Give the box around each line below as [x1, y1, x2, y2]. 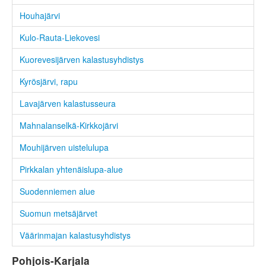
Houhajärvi [20, 9, 60, 22]
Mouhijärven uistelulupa [20, 141, 109, 154]
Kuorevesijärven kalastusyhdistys [20, 53, 144, 66]
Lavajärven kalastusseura [20, 97, 116, 110]
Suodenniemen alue [20, 185, 95, 198]
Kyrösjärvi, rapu [20, 75, 78, 88]
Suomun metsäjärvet [20, 207, 97, 220]
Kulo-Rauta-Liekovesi [20, 31, 100, 44]
